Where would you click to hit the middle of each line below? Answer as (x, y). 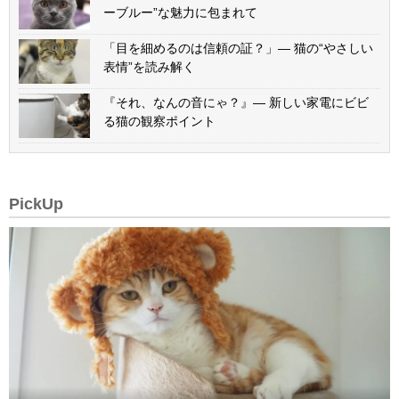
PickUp (36, 204)
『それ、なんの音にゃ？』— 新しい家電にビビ (236, 103)
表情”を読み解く (149, 67)
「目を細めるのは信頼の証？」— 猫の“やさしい (238, 49)
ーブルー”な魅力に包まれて (180, 13)
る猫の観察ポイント (159, 122)
